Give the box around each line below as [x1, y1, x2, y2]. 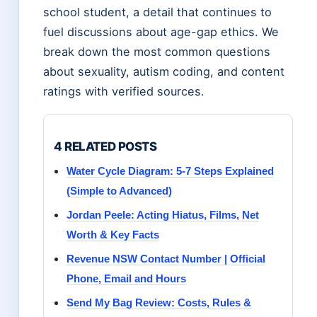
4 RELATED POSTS [54, 139, 157, 154]
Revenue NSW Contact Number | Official [67, 253, 265, 265]
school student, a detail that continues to [43, 5, 272, 20]
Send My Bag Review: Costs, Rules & [67, 296, 251, 309]
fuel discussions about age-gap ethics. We [43, 25, 279, 40]
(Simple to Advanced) [67, 185, 172, 197]
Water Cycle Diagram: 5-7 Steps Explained [67, 165, 274, 178]
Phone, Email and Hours [67, 272, 186, 285]
